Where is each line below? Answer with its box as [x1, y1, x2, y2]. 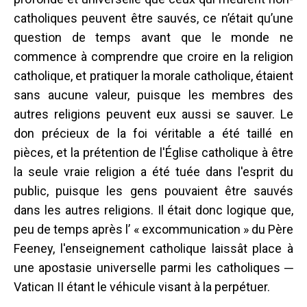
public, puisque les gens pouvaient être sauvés [14, 183, 293, 198]
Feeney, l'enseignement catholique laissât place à [14, 241, 293, 256]
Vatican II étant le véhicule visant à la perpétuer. [14, 279, 270, 294]
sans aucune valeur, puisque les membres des [14, 87, 293, 102]
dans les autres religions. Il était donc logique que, [14, 202, 293, 217]
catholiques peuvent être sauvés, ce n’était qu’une [14, 10, 293, 25]
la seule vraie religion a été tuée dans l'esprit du [14, 164, 293, 179]
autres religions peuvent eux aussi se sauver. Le [14, 106, 293, 121]
